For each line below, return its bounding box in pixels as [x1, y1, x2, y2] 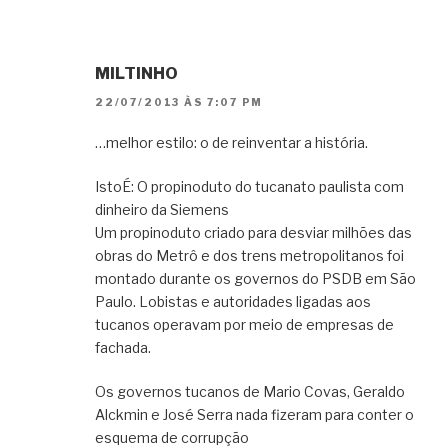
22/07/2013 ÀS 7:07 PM [95, 95, 264, 108]
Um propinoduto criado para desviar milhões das [95, 223, 412, 241]
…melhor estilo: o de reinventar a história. [95, 133, 368, 151]
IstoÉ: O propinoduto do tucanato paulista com [95, 177, 404, 195]
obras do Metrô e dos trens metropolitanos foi [95, 246, 404, 264]
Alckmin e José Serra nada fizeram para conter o [95, 405, 414, 423]
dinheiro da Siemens [95, 200, 229, 218]
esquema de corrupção [95, 428, 249, 446]
